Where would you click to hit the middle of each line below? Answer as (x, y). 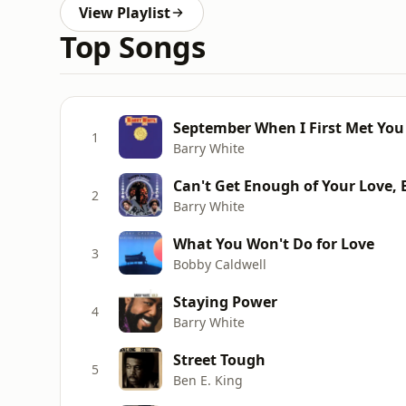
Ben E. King (208, 380)
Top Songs (133, 47)
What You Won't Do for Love (274, 243)
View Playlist (125, 13)
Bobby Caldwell (220, 264)
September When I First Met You (289, 127)
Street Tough (219, 359)
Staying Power (225, 301)
